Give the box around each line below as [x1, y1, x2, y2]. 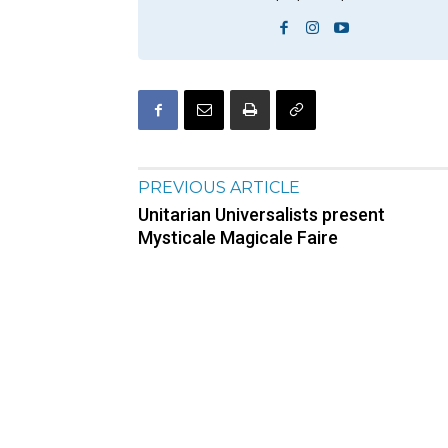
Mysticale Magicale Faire [138, 227, 338, 249]
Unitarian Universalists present [138, 204, 385, 226]
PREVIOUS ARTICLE [138, 178, 300, 198]
